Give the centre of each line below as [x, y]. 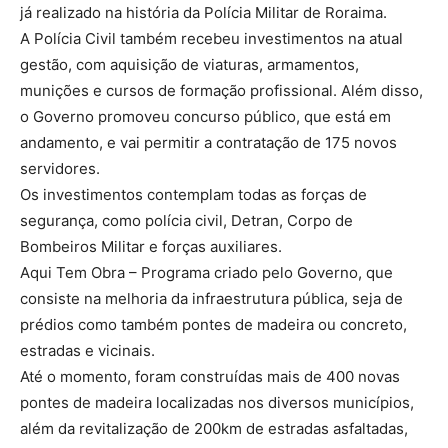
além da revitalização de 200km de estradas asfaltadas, [214, 428]
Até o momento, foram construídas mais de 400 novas [210, 376]
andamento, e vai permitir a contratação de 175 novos [208, 142]
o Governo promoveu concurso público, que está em [205, 116]
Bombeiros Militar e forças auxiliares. [151, 246]
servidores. [60, 168]
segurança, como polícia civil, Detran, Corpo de [186, 220]
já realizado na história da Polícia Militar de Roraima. [203, 12]
